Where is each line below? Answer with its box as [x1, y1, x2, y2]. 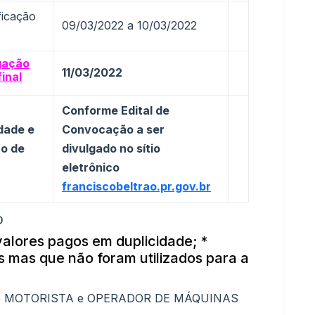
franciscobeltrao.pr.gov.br [62, 179, 211, 193]
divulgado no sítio [62, 141, 160, 155]
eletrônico [62, 160, 120, 174]
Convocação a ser [62, 122, 165, 136]
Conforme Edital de [62, 103, 169, 117]
